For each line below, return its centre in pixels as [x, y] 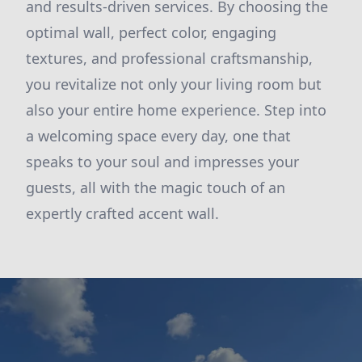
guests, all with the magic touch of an [156, 187]
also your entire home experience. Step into [176, 110]
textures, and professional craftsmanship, [169, 58]
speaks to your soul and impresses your [162, 162]
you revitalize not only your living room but [174, 84]
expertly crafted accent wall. [122, 213]
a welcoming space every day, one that [158, 136]
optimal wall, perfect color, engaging [151, 32]
